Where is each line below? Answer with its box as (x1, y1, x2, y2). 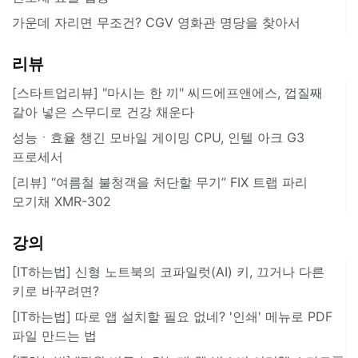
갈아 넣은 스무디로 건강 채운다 (12, 103, 194, 120)
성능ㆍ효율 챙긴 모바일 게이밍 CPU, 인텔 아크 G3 (12, 129, 304, 145)
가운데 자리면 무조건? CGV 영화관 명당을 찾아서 (12, 14, 300, 30)
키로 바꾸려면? (12, 282, 99, 299)
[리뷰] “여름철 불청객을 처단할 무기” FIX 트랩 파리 (12, 173, 308, 190)
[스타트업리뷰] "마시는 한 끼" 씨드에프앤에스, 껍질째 (12, 84, 323, 101)
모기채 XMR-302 (12, 193, 111, 209)
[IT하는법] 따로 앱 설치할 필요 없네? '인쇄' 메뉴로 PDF (12, 308, 332, 324)
